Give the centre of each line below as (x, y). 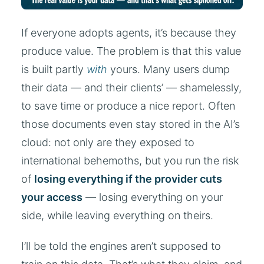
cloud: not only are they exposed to (108, 142)
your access (52, 197)
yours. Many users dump (169, 69)
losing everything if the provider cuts (128, 179)
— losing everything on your (153, 197)
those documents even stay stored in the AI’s (131, 124)
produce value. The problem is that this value (131, 51)
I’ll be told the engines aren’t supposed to (121, 246)
